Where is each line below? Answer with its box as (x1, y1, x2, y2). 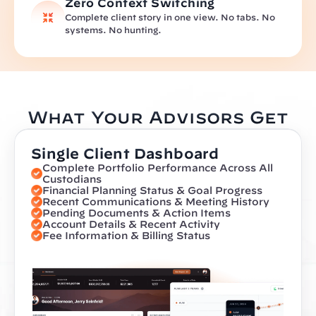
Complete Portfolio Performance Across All (42, 162, 273, 174)
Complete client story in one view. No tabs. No (65, 12, 275, 22)
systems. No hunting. (65, 25, 162, 35)
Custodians (42, 174, 102, 185)
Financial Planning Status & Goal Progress (42, 185, 262, 196)
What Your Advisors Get (27, 107, 289, 127)
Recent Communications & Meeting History (42, 196, 269, 207)
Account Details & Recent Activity (42, 219, 220, 230)
